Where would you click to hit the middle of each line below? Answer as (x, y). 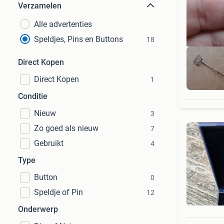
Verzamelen (40, 6)
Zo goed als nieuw (66, 128)
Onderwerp (38, 209)
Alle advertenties (63, 24)
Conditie (33, 96)
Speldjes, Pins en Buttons (78, 39)
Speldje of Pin (58, 192)
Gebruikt (49, 143)
